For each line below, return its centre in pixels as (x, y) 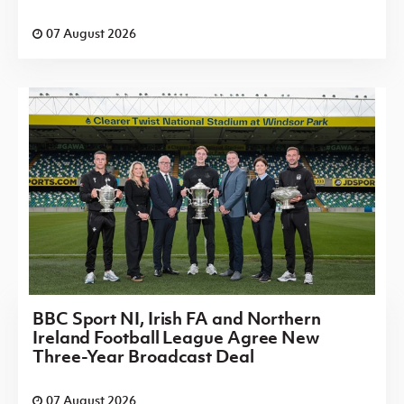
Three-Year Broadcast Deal (143, 356)
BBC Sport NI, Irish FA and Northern (177, 318)
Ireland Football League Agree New (176, 337)
